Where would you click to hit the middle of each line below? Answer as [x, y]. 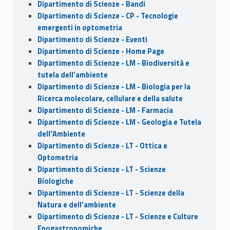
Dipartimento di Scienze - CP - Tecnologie [108, 16]
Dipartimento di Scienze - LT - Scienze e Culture [118, 217]
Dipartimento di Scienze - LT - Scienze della [111, 193]
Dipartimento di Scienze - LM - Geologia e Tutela [119, 122]
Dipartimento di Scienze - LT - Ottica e [102, 146]
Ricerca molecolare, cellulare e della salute [110, 99]
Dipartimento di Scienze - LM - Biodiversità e [113, 63]
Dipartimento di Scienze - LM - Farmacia [105, 111]
